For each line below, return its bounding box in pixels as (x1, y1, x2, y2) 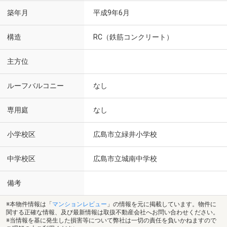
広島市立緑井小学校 (93, 130, 157, 138)
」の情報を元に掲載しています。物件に (107, 200, 216, 208)
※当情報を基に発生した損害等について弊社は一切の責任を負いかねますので (6, 216, 216, 224)
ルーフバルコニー (7, 82, 64, 90)
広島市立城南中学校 (93, 155, 157, 163)
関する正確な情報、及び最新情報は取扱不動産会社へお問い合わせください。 (6, 208, 219, 216)
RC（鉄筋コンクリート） (93, 33, 173, 41)
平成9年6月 (93, 9, 130, 17)
